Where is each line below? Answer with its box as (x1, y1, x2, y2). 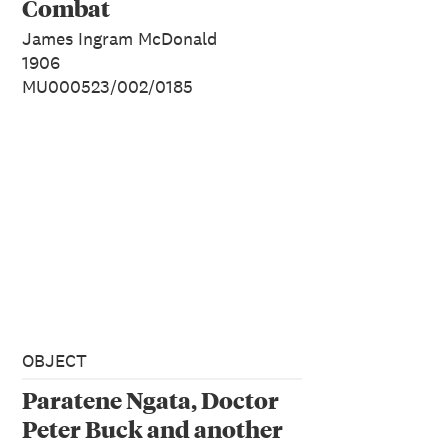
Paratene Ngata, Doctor (22, 383, 279, 415)
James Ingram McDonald (22, 27, 217, 51)
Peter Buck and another (22, 412, 283, 444)
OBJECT (22, 348, 87, 372)
